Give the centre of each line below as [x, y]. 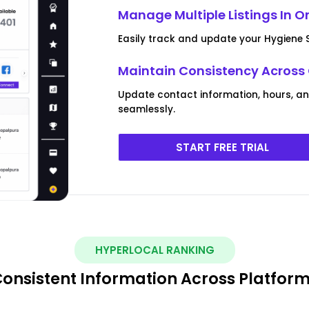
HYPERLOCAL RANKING [154, 250]
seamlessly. [147, 109]
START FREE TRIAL [223, 147]
